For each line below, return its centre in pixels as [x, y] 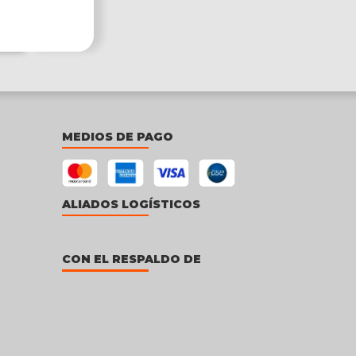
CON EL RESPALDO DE [131, 259]
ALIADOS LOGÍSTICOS [131, 204]
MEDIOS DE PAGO [117, 136]
